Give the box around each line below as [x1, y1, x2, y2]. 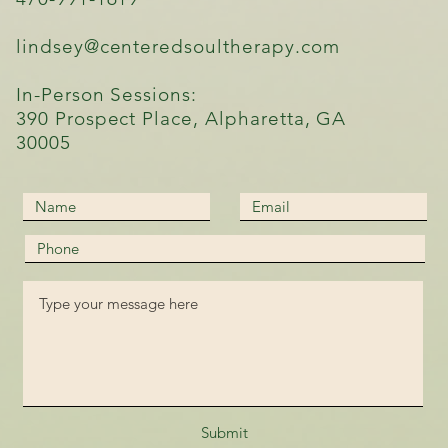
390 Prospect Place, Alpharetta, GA [16, 107, 347, 131]
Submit [200, 423, 248, 443]
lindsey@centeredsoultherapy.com [16, 35, 340, 59]
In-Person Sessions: [16, 83, 198, 107]
